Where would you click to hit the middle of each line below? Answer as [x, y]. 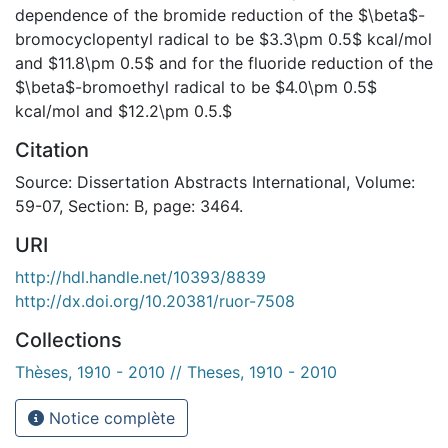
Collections [68, 339]
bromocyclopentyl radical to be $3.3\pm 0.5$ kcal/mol [223, 38]
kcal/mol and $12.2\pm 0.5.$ [123, 110]
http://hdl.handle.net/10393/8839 [140, 276]
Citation [52, 149]
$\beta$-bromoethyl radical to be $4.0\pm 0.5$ [196, 86]
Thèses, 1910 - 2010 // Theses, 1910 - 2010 [176, 371]
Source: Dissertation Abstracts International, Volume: [215, 181]
